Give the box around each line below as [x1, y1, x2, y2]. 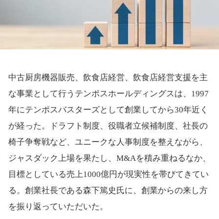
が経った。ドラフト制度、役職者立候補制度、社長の [8, 121, 208, 131]
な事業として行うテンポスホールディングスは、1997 [8, 89, 209, 99]
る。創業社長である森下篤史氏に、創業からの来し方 [8, 186, 208, 196]
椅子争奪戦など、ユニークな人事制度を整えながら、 [8, 137, 208, 147]
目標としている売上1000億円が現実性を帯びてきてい [8, 170, 209, 179]
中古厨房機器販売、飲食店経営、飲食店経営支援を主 [8, 73, 208, 83]
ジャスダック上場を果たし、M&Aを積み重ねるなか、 [8, 153, 211, 163]
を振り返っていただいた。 [8, 202, 108, 212]
